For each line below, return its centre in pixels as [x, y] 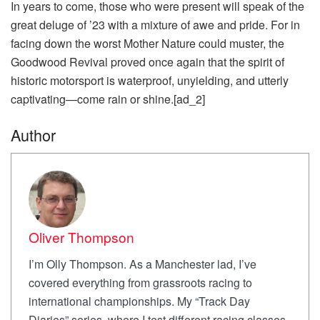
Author [33, 134]
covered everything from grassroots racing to [140, 283]
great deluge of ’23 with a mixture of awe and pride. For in [155, 25]
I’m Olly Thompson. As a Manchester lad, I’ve [142, 264]
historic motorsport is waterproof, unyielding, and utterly [150, 80]
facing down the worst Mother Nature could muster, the [147, 43]
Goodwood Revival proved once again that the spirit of [147, 62]
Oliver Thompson [81, 237]
